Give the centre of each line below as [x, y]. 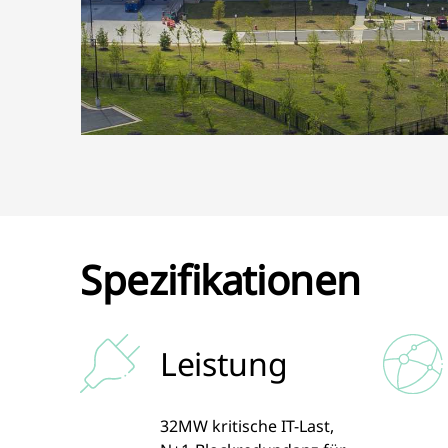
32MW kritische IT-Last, [247, 426]
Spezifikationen [220, 279]
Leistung [224, 363]
